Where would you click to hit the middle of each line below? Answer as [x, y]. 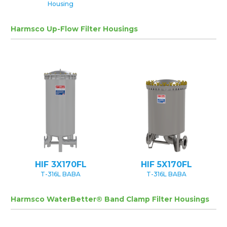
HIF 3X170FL [61, 165]
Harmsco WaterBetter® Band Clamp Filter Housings [110, 199]
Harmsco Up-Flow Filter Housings [74, 29]
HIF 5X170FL [166, 165]
